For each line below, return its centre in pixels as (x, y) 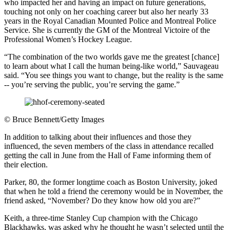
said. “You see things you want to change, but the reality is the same (114, 75)
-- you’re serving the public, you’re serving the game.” (92, 84)
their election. (26, 164)
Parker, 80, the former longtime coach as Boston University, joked (111, 182)
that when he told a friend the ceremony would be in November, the (113, 191)
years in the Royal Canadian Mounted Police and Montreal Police (110, 21)
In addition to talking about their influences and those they (98, 137)
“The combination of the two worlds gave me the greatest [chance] (112, 56)
